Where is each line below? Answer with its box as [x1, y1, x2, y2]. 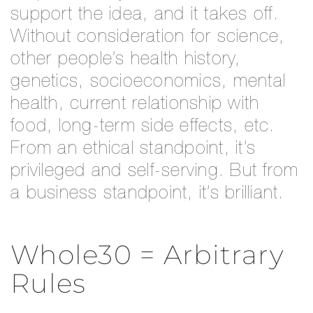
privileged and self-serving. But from [10, 162, 299, 181]
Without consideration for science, [10, 28, 285, 47]
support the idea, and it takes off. [10, 6, 279, 24]
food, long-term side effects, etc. [10, 117, 275, 136]
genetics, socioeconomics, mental [10, 73, 286, 92]
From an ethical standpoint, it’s [10, 140, 256, 159]
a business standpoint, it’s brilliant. [10, 184, 284, 203]
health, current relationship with [10, 95, 260, 114]
